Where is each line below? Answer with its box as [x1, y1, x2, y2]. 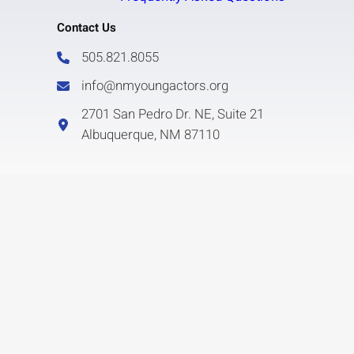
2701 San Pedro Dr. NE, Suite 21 [81, 104, 264, 124]
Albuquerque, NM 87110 [81, 124, 220, 145]
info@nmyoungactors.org [81, 75, 228, 96]
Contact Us [56, 18, 116, 36]
